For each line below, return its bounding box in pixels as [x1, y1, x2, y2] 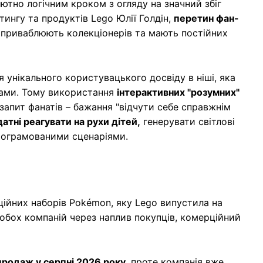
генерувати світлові [140, 115, 235, 127]
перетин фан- [174, 12, 239, 24]
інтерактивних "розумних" [117, 86, 240, 98]
